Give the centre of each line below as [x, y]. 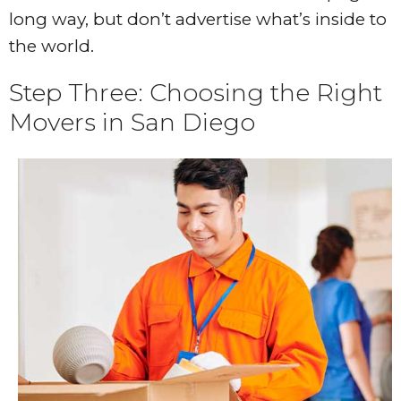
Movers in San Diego [132, 123]
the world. [51, 47]
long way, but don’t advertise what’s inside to [198, 20]
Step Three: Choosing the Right [196, 93]
